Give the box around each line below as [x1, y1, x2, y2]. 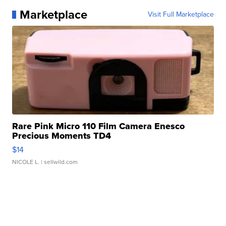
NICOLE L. [12, 157, 40, 166]
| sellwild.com [39, 157, 78, 166]
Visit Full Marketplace [147, 9, 214, 20]
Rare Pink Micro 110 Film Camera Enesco [12, 119, 185, 133]
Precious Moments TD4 [12, 129, 111, 142]
